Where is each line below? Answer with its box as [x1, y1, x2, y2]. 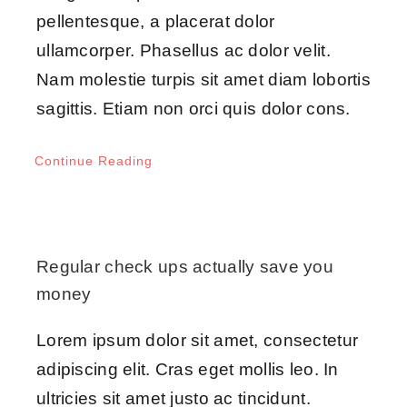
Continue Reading [34, 154, 153, 169]
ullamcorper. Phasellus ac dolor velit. [35, 41, 331, 61]
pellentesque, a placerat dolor [35, 12, 275, 32]
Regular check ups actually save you [35, 257, 333, 277]
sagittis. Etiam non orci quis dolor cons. [35, 99, 351, 119]
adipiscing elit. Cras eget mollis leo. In [35, 360, 339, 380]
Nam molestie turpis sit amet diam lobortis [35, 70, 371, 90]
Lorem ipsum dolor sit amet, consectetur [35, 331, 359, 351]
